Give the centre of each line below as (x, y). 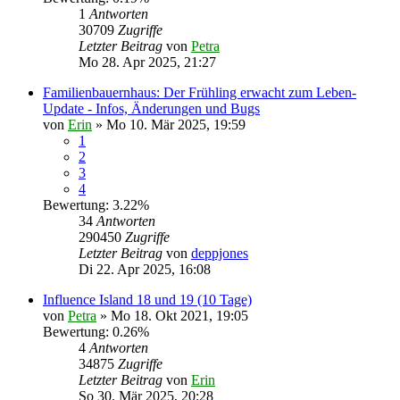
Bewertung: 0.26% (96, 332)
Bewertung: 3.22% (96, 205)
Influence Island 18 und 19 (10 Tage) (147, 300)
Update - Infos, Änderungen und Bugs (151, 108)
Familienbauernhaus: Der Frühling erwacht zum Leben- (200, 92)
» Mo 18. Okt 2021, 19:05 (172, 316)
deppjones (220, 253)
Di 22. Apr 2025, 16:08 (145, 269)
